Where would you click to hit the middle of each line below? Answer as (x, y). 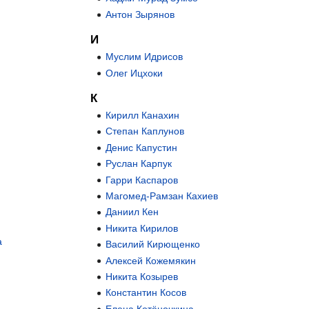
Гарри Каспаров (142, 180)
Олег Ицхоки (134, 73)
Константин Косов (146, 293)
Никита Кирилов (142, 228)
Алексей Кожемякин (151, 260)
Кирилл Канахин (143, 116)
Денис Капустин (142, 147)
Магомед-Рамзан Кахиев (162, 196)
